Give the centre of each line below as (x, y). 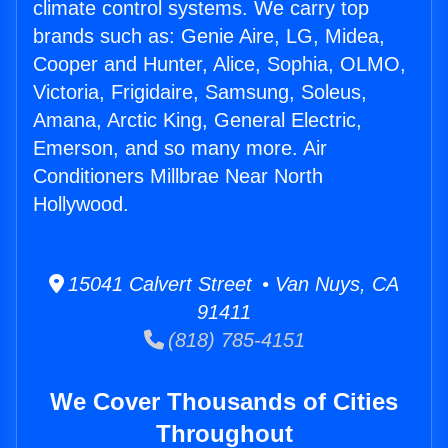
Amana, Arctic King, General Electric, (197, 120)
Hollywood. (81, 204)
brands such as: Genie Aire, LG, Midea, (209, 36)
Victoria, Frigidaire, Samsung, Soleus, (200, 92)
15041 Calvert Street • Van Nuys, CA (231, 284)
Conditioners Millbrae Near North (178, 176)
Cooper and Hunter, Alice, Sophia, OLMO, (219, 64)
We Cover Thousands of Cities (224, 402)
